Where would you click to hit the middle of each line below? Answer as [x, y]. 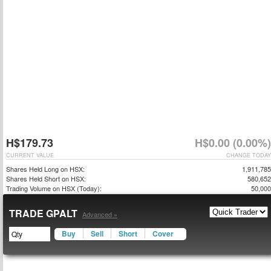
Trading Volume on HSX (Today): [54, 188]
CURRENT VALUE [30, 155]
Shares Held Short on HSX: [46, 178]
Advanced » [100, 214]
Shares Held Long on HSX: [45, 169]
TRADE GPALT [44, 213]
